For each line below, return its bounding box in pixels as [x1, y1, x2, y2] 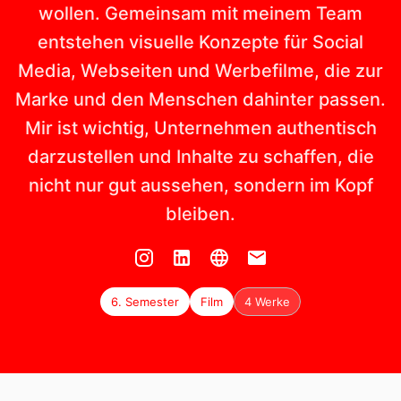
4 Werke [244, 294, 290, 309]
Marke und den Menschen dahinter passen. [15, 89, 386, 111]
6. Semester [111, 294, 179, 309]
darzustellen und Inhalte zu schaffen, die [27, 146, 374, 168]
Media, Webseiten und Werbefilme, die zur [18, 60, 383, 82]
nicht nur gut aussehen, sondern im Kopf [28, 175, 373, 197]
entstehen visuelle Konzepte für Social [38, 31, 363, 54]
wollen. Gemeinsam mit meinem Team [38, 3, 363, 25]
